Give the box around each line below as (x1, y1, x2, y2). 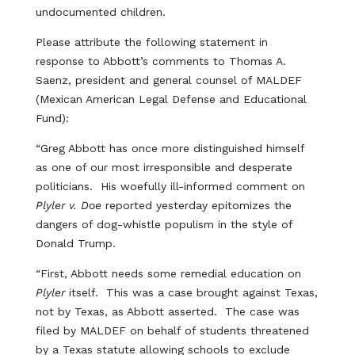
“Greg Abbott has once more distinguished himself (35, 142, 304, 155)
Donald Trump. (35, 237, 116, 250)
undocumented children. (35, 6, 166, 18)
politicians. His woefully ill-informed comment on (35, 180, 305, 193)
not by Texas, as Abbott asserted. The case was (35, 305, 300, 318)
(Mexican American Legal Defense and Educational (35, 93, 307, 105)
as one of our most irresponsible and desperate (35, 161, 292, 174)
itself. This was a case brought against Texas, (64, 286, 318, 299)
